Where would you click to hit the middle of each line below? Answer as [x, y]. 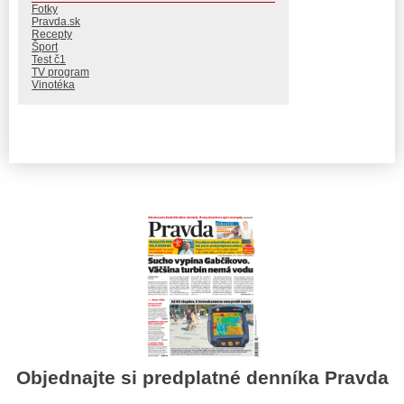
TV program [60, 72]
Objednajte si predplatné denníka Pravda [202, 378]
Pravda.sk [56, 21]
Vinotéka [53, 84]
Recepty [52, 34]
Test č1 [49, 59]
